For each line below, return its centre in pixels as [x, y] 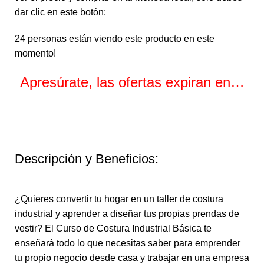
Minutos [132, 121]
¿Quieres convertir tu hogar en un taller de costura [119, 199]
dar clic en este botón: [60, 12]
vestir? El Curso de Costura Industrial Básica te [113, 229]
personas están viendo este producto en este [121, 39]
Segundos [210, 121]
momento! [35, 54]
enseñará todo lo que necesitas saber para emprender [128, 243]
